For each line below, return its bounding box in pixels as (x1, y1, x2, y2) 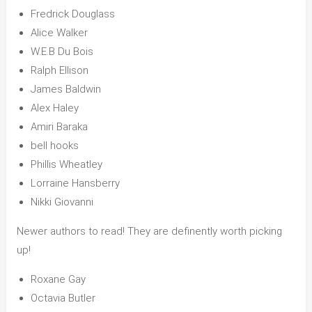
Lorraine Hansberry (30, 177, 120, 190)
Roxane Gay (30, 273, 86, 286)
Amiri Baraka (30, 120, 88, 134)
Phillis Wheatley (30, 158, 102, 171)
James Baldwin (30, 83, 101, 96)
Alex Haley (30, 102, 79, 115)
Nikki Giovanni (30, 196, 93, 209)
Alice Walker (30, 26, 88, 40)
